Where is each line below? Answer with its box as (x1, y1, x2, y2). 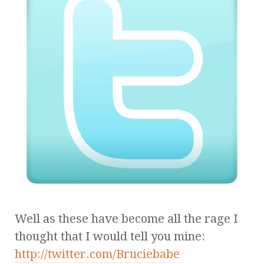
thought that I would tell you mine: (15, 229, 205, 243)
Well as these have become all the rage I (15, 211, 238, 226)
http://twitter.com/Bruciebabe (15, 246, 180, 261)
